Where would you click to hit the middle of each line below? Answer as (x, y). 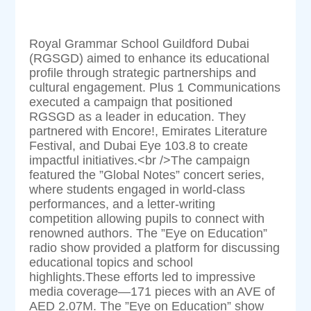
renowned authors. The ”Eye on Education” (149, 233)
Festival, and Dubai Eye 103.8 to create (139, 145)
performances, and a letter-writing (123, 204)
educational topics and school (111, 262)
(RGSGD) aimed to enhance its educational (150, 58)
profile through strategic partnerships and (143, 73)
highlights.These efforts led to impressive (143, 277)
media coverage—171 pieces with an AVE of (152, 291)
